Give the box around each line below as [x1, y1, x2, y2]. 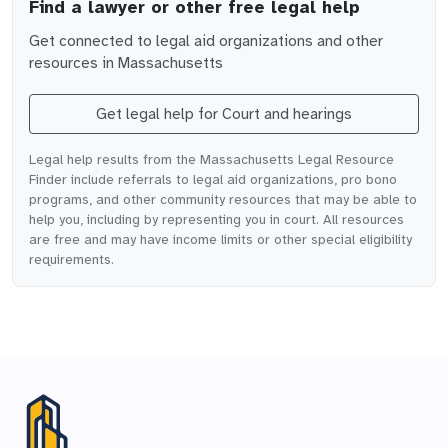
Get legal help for [96, 105, 222, 123]
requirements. [29, 251, 114, 268]
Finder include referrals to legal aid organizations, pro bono [29, 171, 397, 188]
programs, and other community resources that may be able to [29, 191, 417, 208]
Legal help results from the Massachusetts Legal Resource [29, 151, 394, 168]
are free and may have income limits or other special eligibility [29, 231, 412, 248]
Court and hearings [222, 105, 352, 123]
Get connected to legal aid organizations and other [29, 32, 383, 50]
